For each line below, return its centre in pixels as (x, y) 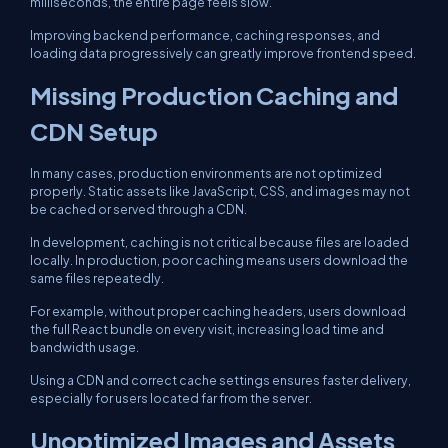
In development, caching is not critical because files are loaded (219, 242)
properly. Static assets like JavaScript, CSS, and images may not (220, 191)
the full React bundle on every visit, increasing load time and (207, 329)
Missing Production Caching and (214, 95)
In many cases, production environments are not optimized (206, 173)
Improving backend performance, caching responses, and (205, 35)
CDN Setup (94, 131)
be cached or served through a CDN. (138, 209)
